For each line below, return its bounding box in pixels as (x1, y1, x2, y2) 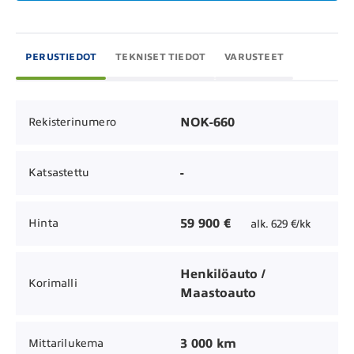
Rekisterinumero (28, 116, 116, 129)
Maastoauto (180, 285, 256, 300)
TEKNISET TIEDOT (115, 51, 206, 62)
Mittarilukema (28, 337, 104, 350)
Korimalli (28, 277, 77, 290)
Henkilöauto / (180, 266, 265, 281)
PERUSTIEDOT (25, 51, 97, 62)
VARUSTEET (224, 51, 284, 62)
